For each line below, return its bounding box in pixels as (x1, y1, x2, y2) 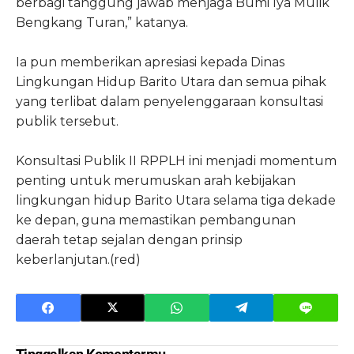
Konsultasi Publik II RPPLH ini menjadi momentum (16, 153, 337, 168)
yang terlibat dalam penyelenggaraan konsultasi (16, 93, 323, 109)
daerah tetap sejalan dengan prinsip (16, 232, 243, 247)
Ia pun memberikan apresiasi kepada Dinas (16, 54, 284, 70)
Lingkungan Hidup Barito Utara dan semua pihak (16, 73, 326, 89)
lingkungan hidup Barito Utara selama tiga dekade (16, 192, 336, 208)
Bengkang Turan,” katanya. (16, 14, 188, 30)
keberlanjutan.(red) (16, 251, 141, 267)
